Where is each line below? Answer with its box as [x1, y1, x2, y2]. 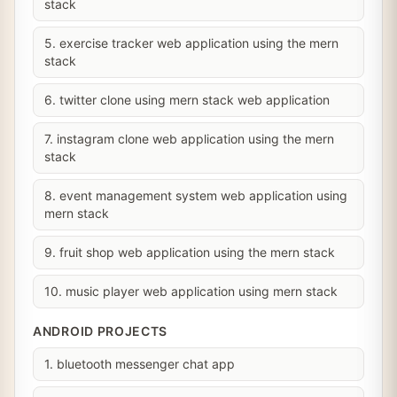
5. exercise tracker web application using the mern [44, 35, 339, 51]
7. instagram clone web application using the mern [44, 131, 334, 146]
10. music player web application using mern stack [44, 284, 338, 299]
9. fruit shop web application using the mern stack [44, 245, 335, 260]
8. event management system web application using [44, 188, 347, 203]
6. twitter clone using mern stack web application [44, 92, 330, 107]
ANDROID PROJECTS [33, 323, 168, 339]
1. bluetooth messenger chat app [44, 356, 235, 371]
